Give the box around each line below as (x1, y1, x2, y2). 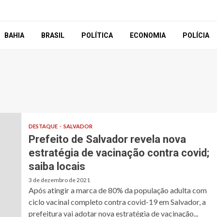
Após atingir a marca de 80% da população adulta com (28, 186, 207, 195)
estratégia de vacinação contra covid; (28, 147, 209, 159)
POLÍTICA (81, 31, 113, 39)
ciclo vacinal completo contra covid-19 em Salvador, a (28, 197, 206, 207)
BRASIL (41, 31, 64, 39)
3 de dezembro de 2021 (28, 176, 90, 184)
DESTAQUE (28, 123, 59, 130)
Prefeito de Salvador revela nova (28, 133, 186, 146)
